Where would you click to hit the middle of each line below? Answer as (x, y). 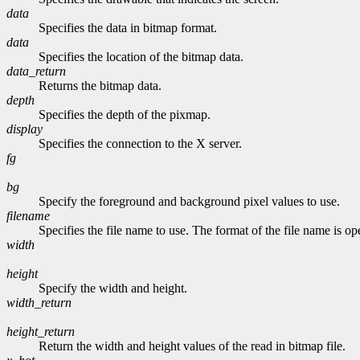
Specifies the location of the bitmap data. (141, 57)
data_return (36, 72)
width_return (39, 303)
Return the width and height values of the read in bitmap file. (192, 346)
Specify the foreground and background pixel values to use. (189, 202)
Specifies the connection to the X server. (140, 144)
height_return (41, 332)
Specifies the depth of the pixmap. (125, 115)
